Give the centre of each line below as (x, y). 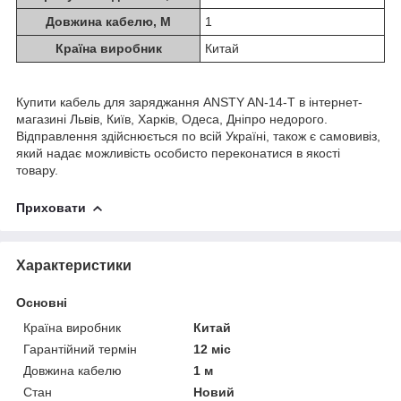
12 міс (213, 349)
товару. (37, 170)
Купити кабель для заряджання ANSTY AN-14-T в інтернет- (189, 102)
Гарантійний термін (80, 349)
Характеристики (74, 265)
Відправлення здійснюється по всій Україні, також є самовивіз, (198, 136)
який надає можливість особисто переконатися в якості (178, 153)
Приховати (51, 207)
